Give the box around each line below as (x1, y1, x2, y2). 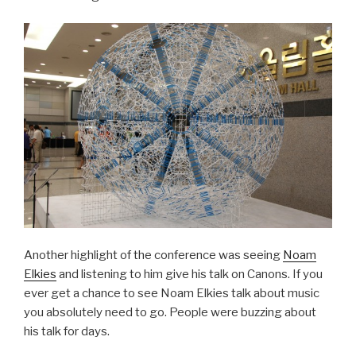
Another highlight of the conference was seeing (24, 248, 283, 263)
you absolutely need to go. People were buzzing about (24, 305, 316, 320)
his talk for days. (24, 324, 110, 339)
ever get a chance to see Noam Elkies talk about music (24, 286, 319, 301)
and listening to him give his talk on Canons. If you (56, 267, 323, 282)
